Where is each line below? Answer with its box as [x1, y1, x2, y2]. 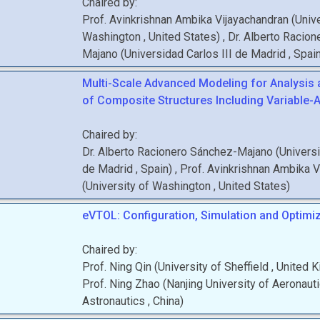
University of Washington [86, 179, 214, 193]
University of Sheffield [158, 260, 272, 274]
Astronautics [82, 294, 149, 308]
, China [148, 294, 181, 308]
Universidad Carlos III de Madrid [124, 47, 289, 61]
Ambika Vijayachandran [175, 13, 289, 26]
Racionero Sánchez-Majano [137, 145, 274, 159]
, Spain [136, 162, 169, 176]
